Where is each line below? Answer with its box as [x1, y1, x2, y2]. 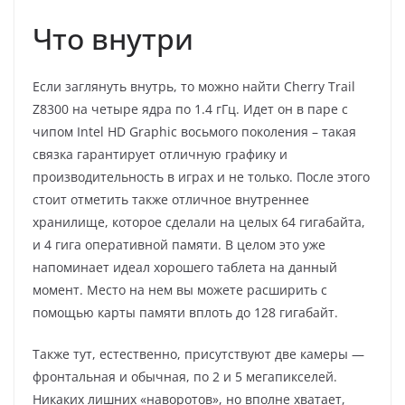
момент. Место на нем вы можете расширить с [33, 280, 327, 298]
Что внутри [33, 18, 193, 58]
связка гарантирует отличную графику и [33, 145, 287, 163]
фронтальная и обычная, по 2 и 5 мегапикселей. [33, 367, 337, 385]
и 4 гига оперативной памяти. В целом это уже [33, 235, 325, 253]
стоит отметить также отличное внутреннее [33, 190, 309, 208]
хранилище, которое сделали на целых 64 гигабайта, [33, 212, 365, 231]
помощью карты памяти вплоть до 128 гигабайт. [33, 303, 338, 321]
